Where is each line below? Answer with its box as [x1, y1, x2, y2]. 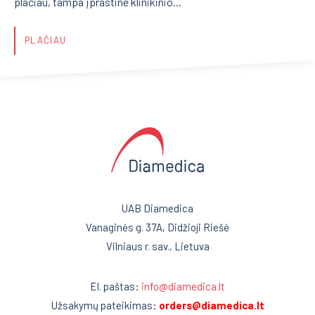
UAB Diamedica [122, 202, 193, 214]
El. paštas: [90, 280, 141, 292]
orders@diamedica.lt [158, 299, 264, 311]
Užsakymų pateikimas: [51, 299, 159, 311]
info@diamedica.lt [141, 280, 225, 292]
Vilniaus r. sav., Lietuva [105, 240, 210, 252]
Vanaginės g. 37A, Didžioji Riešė [86, 221, 229, 233]
